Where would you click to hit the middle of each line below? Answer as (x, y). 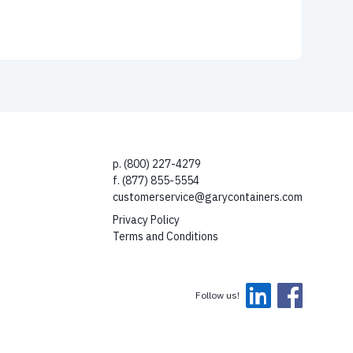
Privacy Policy (146, 220)
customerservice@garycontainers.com (208, 197)
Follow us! (217, 295)
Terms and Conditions (165, 236)
